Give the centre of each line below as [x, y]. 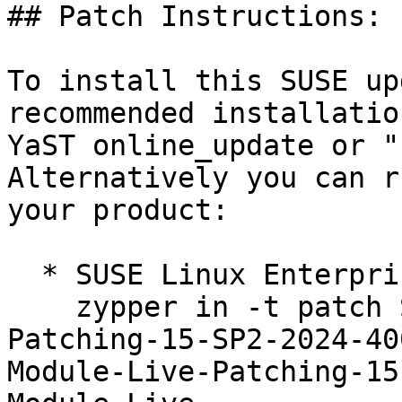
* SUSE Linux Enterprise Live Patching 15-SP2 [24, 275]
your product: [118, 210]
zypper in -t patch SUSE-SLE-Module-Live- [41, 307]
